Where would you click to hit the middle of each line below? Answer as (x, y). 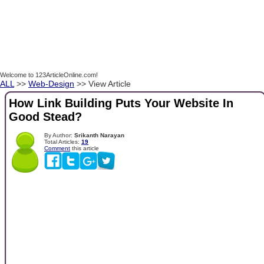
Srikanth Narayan (99, 135)
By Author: (59, 135)
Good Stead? (45, 117)
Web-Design (51, 84)
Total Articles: (63, 141)
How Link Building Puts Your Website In (121, 103)
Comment (57, 148)
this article (85, 148)
